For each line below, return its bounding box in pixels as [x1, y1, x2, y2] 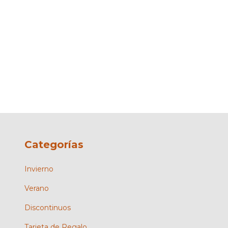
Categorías [24, 138, 83, 151]
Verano [24, 183, 49, 193]
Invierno [24, 164, 53, 174]
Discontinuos [24, 203, 71, 212]
